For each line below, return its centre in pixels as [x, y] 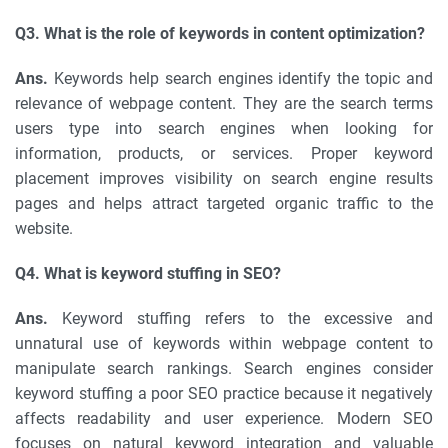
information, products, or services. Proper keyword [224, 153]
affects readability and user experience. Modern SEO [224, 418]
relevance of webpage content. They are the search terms [224, 103]
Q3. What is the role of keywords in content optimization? [220, 33]
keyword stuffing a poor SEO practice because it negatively [224, 393]
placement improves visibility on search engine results [224, 178]
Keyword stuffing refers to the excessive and [240, 318]
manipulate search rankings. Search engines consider [224, 368]
